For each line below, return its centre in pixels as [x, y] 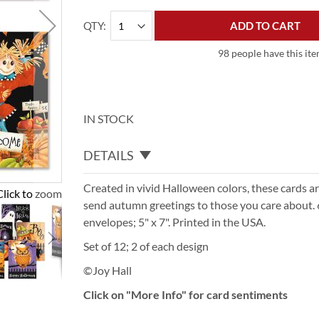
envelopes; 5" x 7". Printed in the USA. [175, 221]
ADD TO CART [266, 26]
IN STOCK [109, 119]
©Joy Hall [108, 270]
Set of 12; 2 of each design [146, 246]
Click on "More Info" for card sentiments [186, 294]
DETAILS [109, 155]
